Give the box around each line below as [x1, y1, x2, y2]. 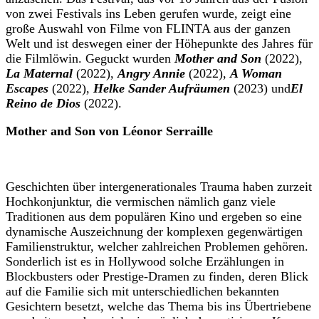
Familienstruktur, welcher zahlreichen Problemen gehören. [6, 239, 308, 254]
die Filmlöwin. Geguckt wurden [6, 51, 174, 66]
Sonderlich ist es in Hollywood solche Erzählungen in [6, 254, 284, 269]
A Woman [230, 66, 282, 81]
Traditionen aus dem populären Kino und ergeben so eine [6, 209, 302, 224]
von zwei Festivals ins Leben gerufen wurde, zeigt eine [6, 6, 291, 21]
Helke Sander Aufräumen [93, 81, 230, 96]
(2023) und [230, 81, 291, 96]
